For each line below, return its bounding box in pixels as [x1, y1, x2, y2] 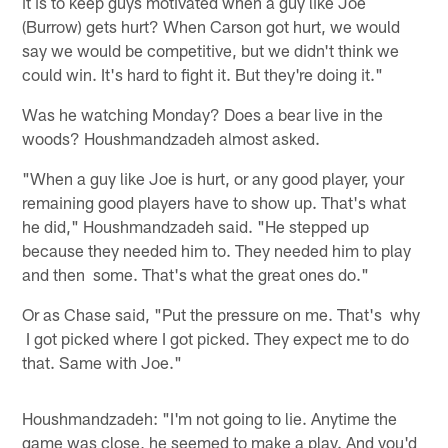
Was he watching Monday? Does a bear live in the [22, 103, 384, 124]
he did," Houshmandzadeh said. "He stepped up [22, 215, 370, 236]
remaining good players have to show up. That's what [22, 191, 407, 212]
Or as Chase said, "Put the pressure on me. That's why [22, 303, 421, 324]
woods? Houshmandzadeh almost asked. [22, 127, 321, 148]
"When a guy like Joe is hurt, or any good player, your [22, 167, 405, 188]
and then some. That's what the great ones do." [22, 263, 370, 284]
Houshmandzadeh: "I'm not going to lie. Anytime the [22, 407, 398, 428]
